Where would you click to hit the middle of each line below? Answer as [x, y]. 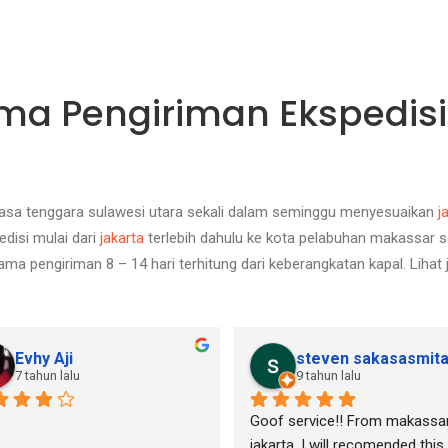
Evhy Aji [44, 358]
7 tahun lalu [47, 375]
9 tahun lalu [328, 375]
